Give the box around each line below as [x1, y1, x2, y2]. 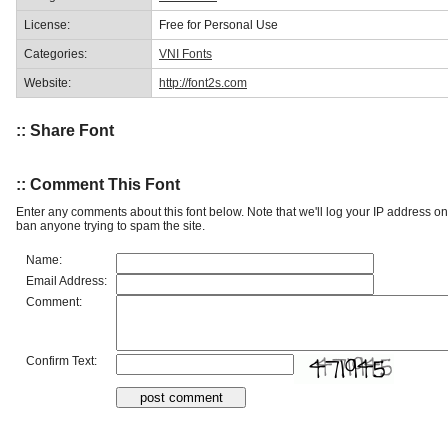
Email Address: [26, 273, 107, 288]
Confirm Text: [26, 353, 97, 368]
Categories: [24, 46, 87, 61]
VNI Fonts [159, 46, 212, 61]
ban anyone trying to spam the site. [16, 218, 205, 233]
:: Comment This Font [16, 175, 180, 193]
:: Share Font [16, 122, 114, 140]
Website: [24, 75, 71, 90]
